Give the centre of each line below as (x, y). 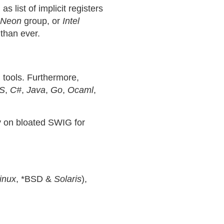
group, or (42, 21)
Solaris (68, 179)
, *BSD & (35, 179)
